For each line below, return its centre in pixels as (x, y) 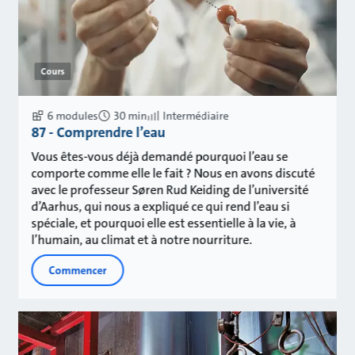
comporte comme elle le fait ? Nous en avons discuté (173, 174)
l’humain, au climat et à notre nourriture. (142, 240)
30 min (130, 116)
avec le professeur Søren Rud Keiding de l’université (170, 190)
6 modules (73, 116)
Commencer (78, 271)
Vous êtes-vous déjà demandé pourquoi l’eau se (160, 157)
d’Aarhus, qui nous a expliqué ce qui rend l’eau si (160, 207)
